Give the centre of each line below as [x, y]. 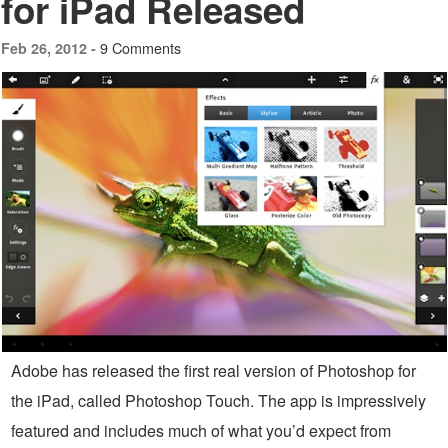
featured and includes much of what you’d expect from [201, 431]
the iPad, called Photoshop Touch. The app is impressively [218, 401]
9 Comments [140, 48]
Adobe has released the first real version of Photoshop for [213, 371]
